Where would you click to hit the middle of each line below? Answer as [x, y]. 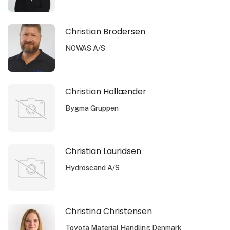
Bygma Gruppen [92, 108]
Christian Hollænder [106, 91]
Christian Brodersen [106, 31]
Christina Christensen [109, 212]
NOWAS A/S [85, 48]
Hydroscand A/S [93, 168]
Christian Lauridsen [103, 151]
